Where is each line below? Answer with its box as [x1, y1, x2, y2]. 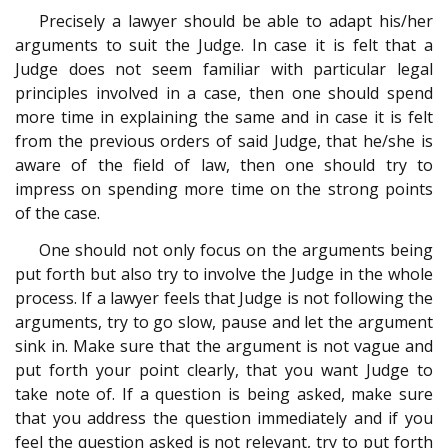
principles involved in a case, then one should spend [15, 82, 433, 105]
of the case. [15, 202, 100, 225]
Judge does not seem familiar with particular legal [15, 58, 433, 81]
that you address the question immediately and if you [15, 406, 433, 429]
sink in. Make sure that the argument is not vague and [15, 334, 433, 357]
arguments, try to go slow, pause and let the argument [15, 310, 433, 333]
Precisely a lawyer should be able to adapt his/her [39, 10, 433, 33]
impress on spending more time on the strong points [15, 178, 433, 201]
